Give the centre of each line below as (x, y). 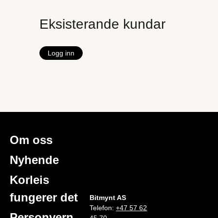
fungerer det (44, 197)
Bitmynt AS (108, 198)
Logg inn (61, 53)
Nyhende (34, 160)
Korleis (29, 180)
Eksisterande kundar (102, 24)
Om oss (31, 140)
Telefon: (103, 208)
